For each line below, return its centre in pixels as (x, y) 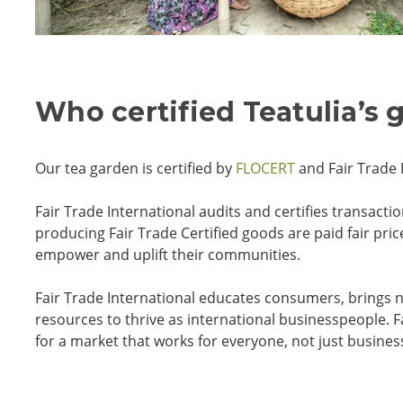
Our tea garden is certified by (135, 168)
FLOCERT (265, 168)
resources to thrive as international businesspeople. (214, 319)
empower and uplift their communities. (168, 254)
